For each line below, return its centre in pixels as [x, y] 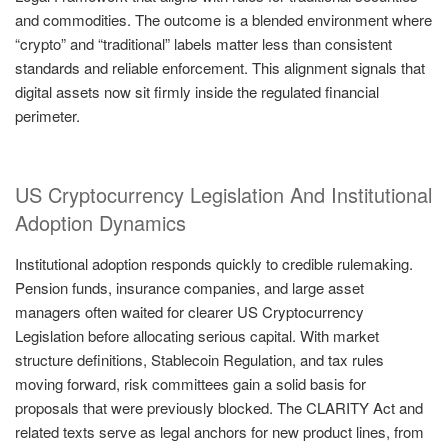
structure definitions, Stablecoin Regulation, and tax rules [199, 359]
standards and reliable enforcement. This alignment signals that [220, 68]
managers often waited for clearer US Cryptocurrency [189, 311]
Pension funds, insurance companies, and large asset [189, 287]
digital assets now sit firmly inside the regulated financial [197, 92]
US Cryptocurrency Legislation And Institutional [223, 194]
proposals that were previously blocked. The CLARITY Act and [219, 407]
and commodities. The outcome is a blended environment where [223, 20]
